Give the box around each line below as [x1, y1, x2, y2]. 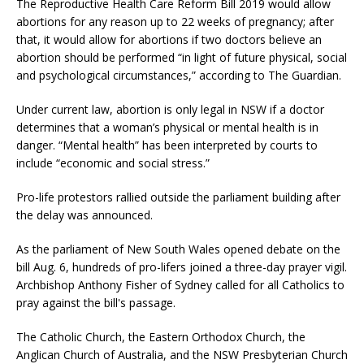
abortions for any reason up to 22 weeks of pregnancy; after [16, 14, 334, 30]
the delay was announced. [16, 207, 153, 223]
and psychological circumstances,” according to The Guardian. [16, 67, 341, 84]
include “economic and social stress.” [16, 155, 210, 171]
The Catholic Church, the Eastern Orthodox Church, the [16, 329, 305, 345]
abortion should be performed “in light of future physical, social [16, 50, 347, 66]
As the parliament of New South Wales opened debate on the [16, 241, 340, 258]
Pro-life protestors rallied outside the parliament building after [16, 189, 340, 206]
